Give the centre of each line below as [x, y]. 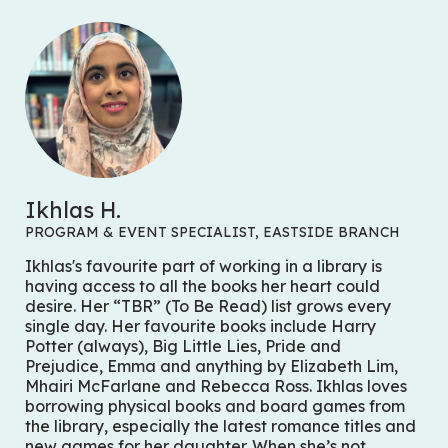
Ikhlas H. [73, 210]
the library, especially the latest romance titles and [221, 426]
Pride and [303, 346]
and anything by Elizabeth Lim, [277, 366]
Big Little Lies [205, 346]
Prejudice [62, 366]
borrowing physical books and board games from [215, 406]
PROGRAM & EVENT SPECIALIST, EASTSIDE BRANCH [213, 232]
